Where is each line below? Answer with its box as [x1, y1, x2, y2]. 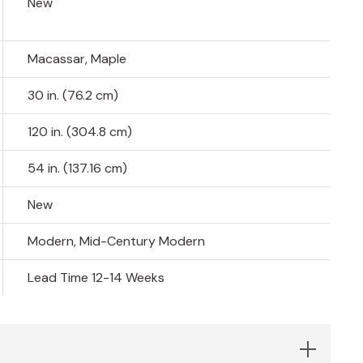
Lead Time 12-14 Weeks [28, 269, 165, 287]
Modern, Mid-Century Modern [28, 233, 206, 250]
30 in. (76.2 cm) [28, 87, 119, 105]
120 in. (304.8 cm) [28, 123, 133, 141]
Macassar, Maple [28, 50, 127, 68]
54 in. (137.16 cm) [28, 160, 128, 177]
